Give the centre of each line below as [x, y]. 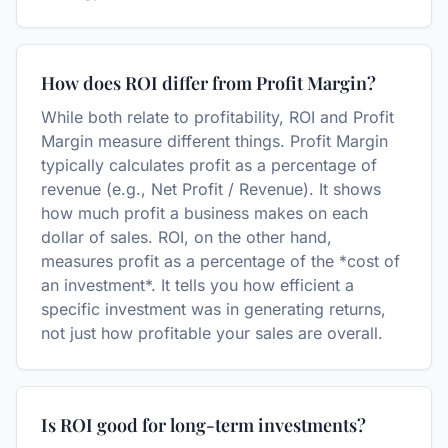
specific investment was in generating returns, [213, 309]
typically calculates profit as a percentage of [209, 165]
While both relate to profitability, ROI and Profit [217, 117]
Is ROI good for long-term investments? [203, 425]
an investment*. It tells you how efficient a [197, 285]
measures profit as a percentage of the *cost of [220, 261]
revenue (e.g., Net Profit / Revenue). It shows [211, 189]
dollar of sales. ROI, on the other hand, [186, 237]
